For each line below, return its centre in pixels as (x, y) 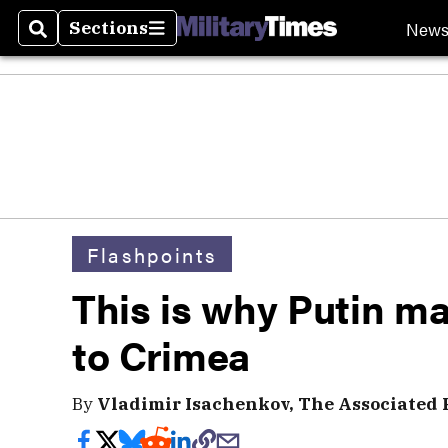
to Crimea (161, 354)
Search (61, 40)
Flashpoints (152, 254)
